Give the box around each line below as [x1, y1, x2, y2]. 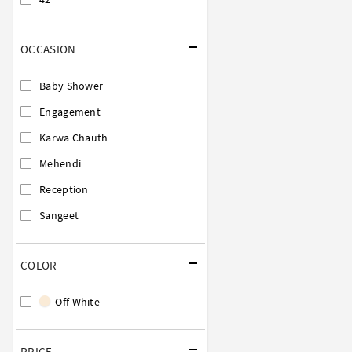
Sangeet [39, 207, 79, 222]
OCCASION [20, 41, 76, 57]
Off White [53, 294, 100, 309]
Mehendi [39, 156, 82, 170]
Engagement [39, 104, 101, 119]
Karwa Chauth [39, 130, 108, 145]
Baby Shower [39, 78, 104, 93]
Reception [39, 181, 89, 196]
